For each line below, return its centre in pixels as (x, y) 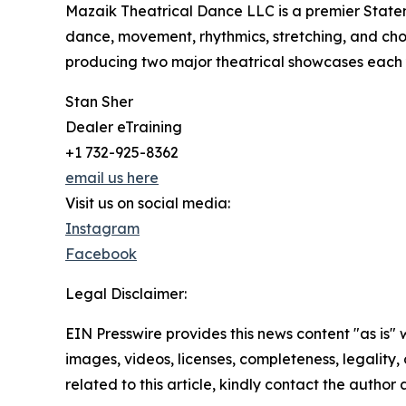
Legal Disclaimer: (126, 294)
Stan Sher (99, 102)
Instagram (102, 229)
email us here (112, 178)
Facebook (101, 254)
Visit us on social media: (148, 203)
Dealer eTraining (124, 127)
